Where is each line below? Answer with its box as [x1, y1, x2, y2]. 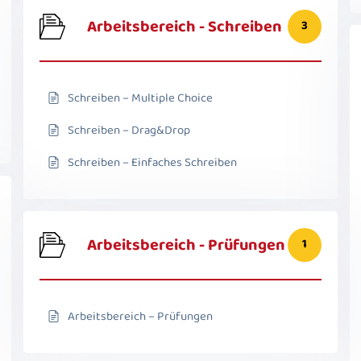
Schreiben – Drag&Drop [68, 120, 190, 140]
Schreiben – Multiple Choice [68, 88, 213, 108]
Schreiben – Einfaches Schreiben [68, 152, 237, 172]
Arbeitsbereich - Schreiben [87, 13, 282, 39]
